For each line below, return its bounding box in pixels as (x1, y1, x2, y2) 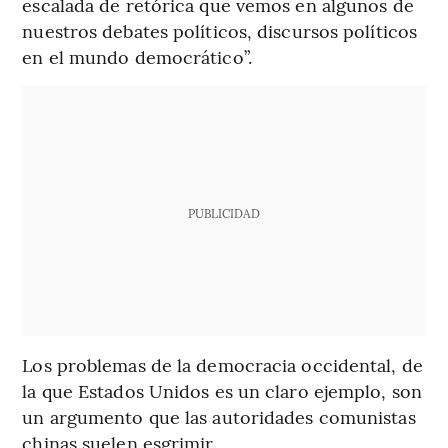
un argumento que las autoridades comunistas (22, 404, 416, 430)
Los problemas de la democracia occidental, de (22, 352, 423, 378)
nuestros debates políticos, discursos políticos (22, 18, 418, 44)
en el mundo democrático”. (22, 44, 252, 70)
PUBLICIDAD (187, 205, 260, 222)
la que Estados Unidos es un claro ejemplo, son (22, 378, 422, 404)
